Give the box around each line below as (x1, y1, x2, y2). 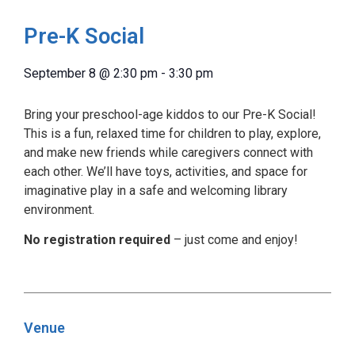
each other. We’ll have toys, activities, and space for (24, 163, 307, 179)
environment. (24, 201, 94, 217)
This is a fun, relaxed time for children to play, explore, (24, 125, 321, 141)
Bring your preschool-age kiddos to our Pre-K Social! (24, 106, 316, 122)
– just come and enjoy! (170, 232, 298, 248)
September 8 (24, 65, 96, 81)
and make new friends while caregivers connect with (24, 144, 313, 160)
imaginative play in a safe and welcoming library (24, 182, 288, 198)
